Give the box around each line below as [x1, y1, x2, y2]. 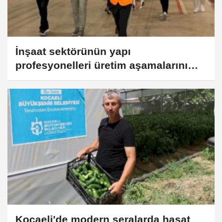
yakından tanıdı [15, 73, 93, 85]
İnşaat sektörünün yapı [15, 45, 131, 57]
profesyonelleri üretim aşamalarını [15, 59, 188, 71]
